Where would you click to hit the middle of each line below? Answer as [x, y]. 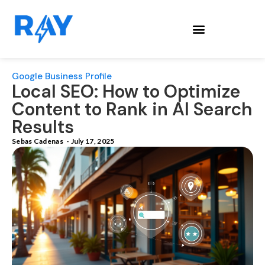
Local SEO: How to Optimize [126, 92]
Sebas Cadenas [38, 141]
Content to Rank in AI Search [132, 109]
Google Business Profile [62, 77]
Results [43, 127]
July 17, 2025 [93, 141]
